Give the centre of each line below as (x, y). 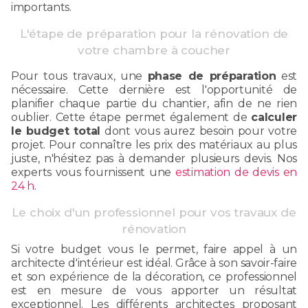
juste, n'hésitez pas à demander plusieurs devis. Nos (154, 158)
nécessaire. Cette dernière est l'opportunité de (154, 89)
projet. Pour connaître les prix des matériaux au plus (154, 144)
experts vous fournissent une (93, 172)
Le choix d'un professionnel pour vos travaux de (154, 212)
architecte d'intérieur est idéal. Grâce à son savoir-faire (154, 263)
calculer (274, 117)
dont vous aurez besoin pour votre (198, 131)
